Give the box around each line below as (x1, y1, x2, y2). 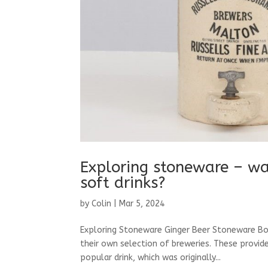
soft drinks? (80, 173, 166, 192)
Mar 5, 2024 (119, 198, 165, 209)
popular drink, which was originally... (80, 252, 221, 263)
